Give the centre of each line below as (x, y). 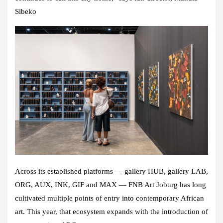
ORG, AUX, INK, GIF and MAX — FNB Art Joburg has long (111, 185)
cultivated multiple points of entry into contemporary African (110, 198)
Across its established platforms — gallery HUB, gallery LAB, (111, 171)
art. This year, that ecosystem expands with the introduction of (111, 212)
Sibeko (26, 12)
